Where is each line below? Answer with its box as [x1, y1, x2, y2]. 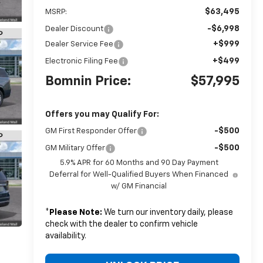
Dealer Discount [45, 25, 103, 33]
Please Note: [49, 208, 102, 217]
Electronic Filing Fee [45, 57, 118, 65]
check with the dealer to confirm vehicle [45, 220, 198, 228]
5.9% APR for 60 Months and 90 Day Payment [59, 159, 218, 167]
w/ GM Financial [111, 182, 167, 190]
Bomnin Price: [45, 75, 131, 88]
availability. [45, 231, 86, 240]
